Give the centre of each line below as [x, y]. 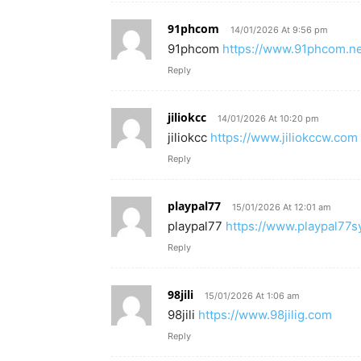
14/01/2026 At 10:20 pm [268, 118]
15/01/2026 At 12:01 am [282, 207]
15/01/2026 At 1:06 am [252, 295]
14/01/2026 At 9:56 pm [279, 29]
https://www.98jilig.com [265, 314]
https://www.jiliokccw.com [284, 137]
